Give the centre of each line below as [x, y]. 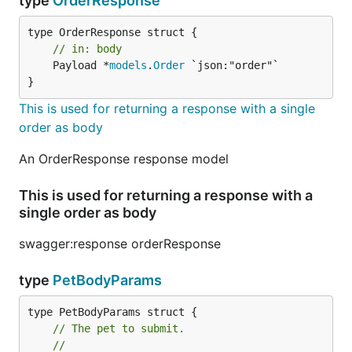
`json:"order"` [232, 65]
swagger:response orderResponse [120, 244]
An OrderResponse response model [124, 159]
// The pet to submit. [119, 328]
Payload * [81, 65]
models [128, 65]
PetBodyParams [107, 280]
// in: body [87, 49]
